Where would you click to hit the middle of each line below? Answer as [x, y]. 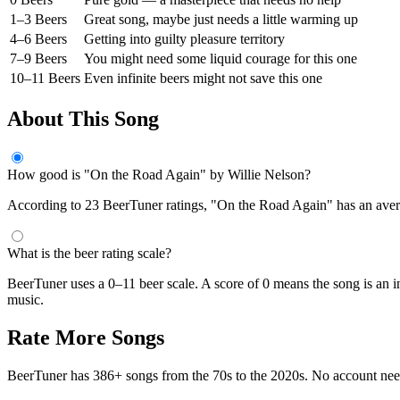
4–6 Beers [38, 39]
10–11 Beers [45, 79]
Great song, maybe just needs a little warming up [221, 20]
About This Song [83, 119]
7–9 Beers [38, 59]
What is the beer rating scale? [89, 254]
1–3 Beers [38, 20]
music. [25, 300]
